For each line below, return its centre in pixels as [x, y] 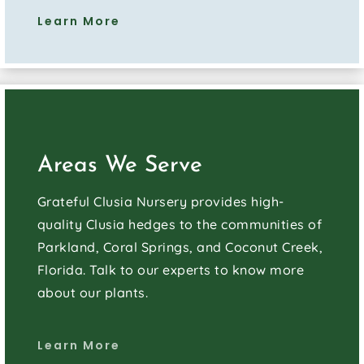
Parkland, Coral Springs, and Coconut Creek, [180, 247]
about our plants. [93, 293]
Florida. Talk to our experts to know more [171, 270]
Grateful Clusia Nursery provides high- [160, 202]
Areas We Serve [119, 166]
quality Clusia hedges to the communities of [180, 225]
